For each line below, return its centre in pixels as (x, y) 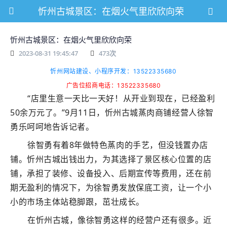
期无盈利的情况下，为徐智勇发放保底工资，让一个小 (111, 187)
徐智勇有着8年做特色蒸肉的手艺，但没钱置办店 (118, 145)
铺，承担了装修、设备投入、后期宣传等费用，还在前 (111, 173)
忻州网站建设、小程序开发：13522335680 (113, 71)
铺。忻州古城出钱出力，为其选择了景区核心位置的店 (111, 159)
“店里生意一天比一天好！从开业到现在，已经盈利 (121, 98)
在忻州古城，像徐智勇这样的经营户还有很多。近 (120, 220)
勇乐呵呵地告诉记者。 (52, 127)
